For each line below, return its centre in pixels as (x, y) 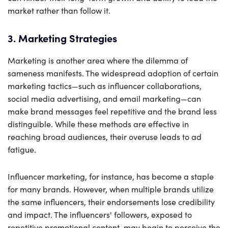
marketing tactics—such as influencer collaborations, (105, 85)
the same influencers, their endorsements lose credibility (111, 202)
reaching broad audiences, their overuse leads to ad (105, 136)
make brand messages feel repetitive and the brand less (112, 111)
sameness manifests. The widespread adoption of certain (113, 73)
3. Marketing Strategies (62, 38)
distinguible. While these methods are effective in (98, 124)
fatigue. (22, 149)
